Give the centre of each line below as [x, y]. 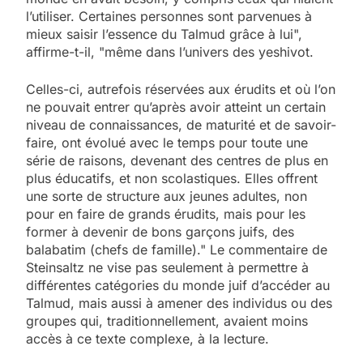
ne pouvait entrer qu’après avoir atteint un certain [176, 107]
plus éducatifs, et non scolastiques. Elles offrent [172, 178]
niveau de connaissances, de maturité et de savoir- [181, 124]
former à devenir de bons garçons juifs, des [160, 231]
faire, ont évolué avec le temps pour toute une [167, 142]
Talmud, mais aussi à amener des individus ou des [179, 303]
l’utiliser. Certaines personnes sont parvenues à [169, 16]
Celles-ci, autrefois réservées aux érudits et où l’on [181, 89]
